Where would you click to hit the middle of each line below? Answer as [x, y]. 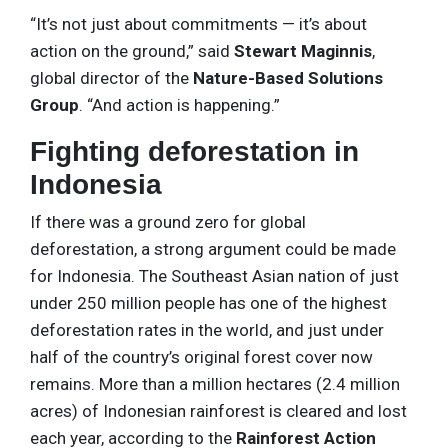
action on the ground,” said [132, 50]
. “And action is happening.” [179, 104]
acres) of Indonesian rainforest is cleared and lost [218, 410]
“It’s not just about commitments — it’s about [198, 23]
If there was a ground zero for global [168, 221]
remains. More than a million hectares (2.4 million [215, 383]
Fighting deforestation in [194, 151]
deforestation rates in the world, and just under [207, 329]
